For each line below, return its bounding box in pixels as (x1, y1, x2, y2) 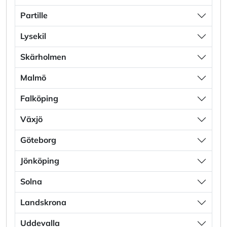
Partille (20, 10, 48, 21)
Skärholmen (20, 52, 66, 62)
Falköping (20, 93, 58, 104)
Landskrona (20, 197, 66, 208)
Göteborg (20, 135, 56, 145)
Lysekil (20, 31, 46, 42)
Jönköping (20, 156, 59, 166)
